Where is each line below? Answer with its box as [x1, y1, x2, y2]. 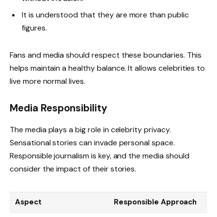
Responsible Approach [114, 197, 197, 207]
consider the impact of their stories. [10, 163, 137, 174]
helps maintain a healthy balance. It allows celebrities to [10, 62, 205, 73]
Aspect [15, 197, 42, 207]
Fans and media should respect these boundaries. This [10, 49, 201, 60]
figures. [22, 23, 47, 33]
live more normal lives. [10, 76, 85, 86]
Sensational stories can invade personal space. [10, 137, 175, 148]
